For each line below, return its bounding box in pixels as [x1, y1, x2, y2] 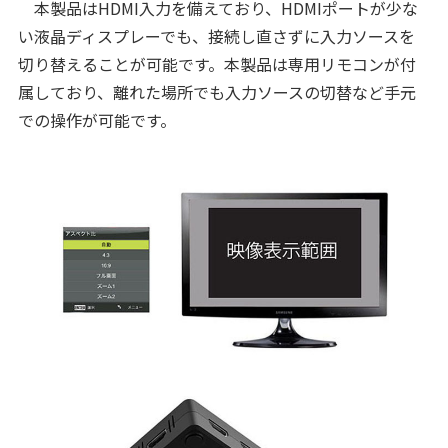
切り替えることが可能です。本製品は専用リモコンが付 [17, 52, 416, 76]
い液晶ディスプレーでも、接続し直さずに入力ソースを [17, 24, 415, 48]
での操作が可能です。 [17, 108, 176, 132]
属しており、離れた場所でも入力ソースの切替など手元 [17, 80, 416, 104]
